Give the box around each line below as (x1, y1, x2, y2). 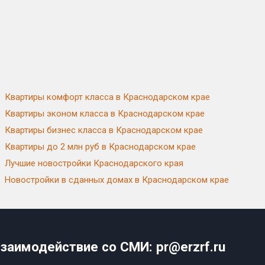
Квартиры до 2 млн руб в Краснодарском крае (5, 141, 196, 152)
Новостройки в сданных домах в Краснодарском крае (5, 174, 230, 185)
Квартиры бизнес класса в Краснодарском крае (5, 125, 203, 135)
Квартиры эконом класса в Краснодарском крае (5, 108, 205, 119)
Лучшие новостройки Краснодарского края (5, 158, 184, 169)
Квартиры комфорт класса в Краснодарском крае (5, 92, 211, 102)
